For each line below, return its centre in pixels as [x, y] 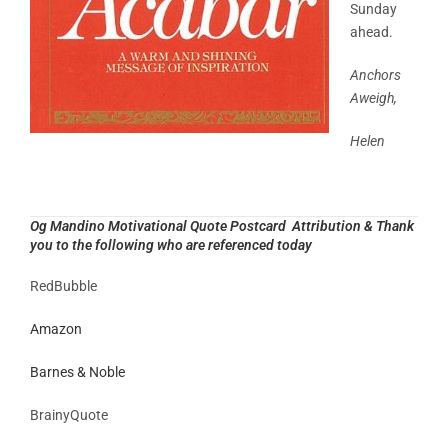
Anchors [375, 74]
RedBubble [63, 285]
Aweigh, [376, 97]
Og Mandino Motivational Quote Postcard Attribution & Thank [222, 225]
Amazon [56, 328]
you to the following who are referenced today [171, 244]
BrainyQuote [69, 414]
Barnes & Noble [77, 371]
